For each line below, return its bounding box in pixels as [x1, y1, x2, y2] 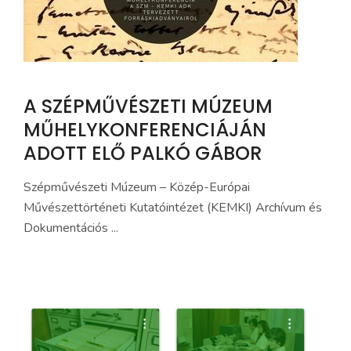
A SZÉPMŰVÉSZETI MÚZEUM [24, 93, 273, 119]
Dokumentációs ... [24, 219, 118, 237]
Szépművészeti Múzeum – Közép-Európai [24, 179, 250, 196]
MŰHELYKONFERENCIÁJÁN [24, 117, 266, 143]
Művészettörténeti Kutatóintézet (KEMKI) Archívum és [24, 199, 322, 216]
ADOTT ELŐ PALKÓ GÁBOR [24, 140, 262, 166]
